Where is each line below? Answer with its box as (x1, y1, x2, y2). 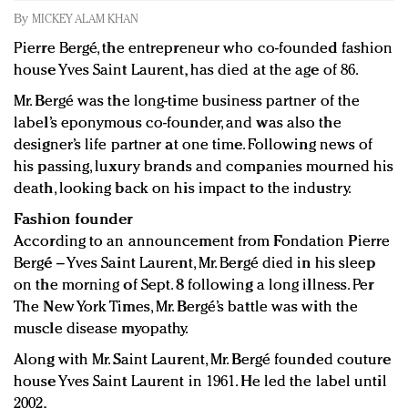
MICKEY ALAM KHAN (32, 14, 138, 26)
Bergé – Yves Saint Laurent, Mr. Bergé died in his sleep (14, 256, 376, 272)
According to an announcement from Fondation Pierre (14, 234, 391, 250)
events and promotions (36, 95, 195, 112)
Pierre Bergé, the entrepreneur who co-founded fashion (14, 41, 393, 57)
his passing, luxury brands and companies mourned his (14, 159, 394, 176)
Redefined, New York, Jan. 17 (36, 4, 225, 21)
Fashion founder (14, 212, 133, 229)
